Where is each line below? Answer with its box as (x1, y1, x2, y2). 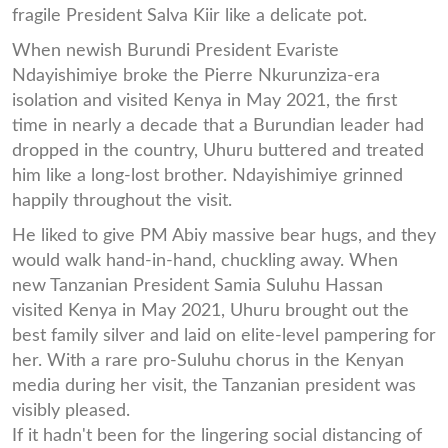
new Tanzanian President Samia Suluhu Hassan (12, 276, 383, 294)
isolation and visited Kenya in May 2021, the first (12, 91, 397, 109)
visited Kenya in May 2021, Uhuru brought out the (12, 301, 409, 319)
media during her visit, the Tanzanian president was (12, 376, 416, 394)
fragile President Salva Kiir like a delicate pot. (12, 6, 367, 24)
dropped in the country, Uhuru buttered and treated (12, 141, 424, 159)
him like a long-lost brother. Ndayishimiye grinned (12, 166, 403, 184)
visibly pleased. (12, 401, 130, 419)
